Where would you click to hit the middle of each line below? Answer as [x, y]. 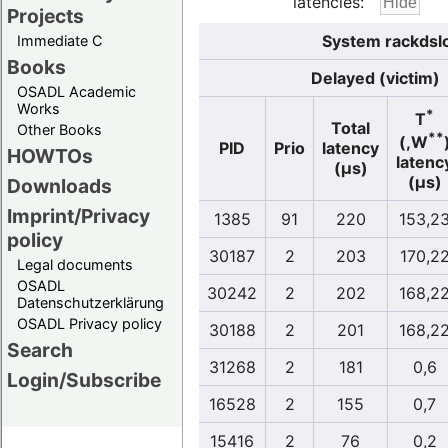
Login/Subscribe [84, 380]
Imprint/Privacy [78, 216]
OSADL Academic [76, 92]
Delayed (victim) [375, 78]
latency [350, 148]
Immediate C [59, 41]
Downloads [59, 186]
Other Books [59, 130]
